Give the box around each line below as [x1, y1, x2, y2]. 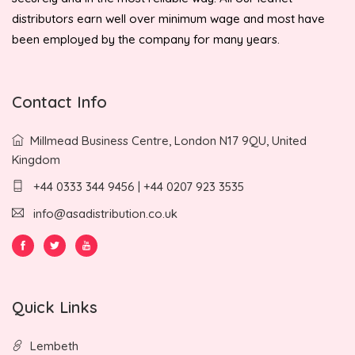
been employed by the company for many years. [12, 31, 280, 47]
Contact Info [12, 91, 107, 112]
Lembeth [30, 338, 78, 353]
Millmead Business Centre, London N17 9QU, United [30, 132, 307, 148]
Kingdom [12, 151, 60, 167]
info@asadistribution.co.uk [33, 205, 177, 221]
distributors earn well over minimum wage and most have [12, 10, 325, 26]
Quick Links [12, 296, 97, 317]
